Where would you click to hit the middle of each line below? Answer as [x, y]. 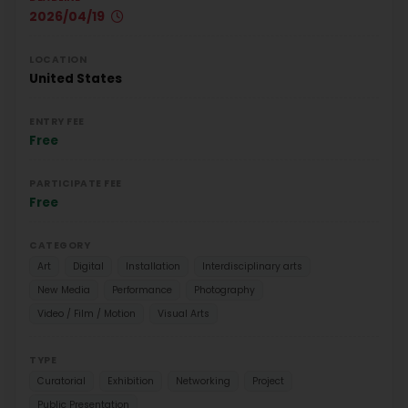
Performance [142, 290]
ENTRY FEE [57, 121]
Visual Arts [184, 313]
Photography [224, 290]
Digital [88, 266]
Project [268, 381]
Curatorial [61, 381]
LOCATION [58, 59]
